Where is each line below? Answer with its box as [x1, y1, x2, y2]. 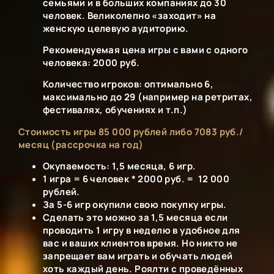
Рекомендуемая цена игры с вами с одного [43, 43, 248, 56]
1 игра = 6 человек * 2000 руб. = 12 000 [43, 172, 229, 186]
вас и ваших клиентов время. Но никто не [43, 237, 238, 250]
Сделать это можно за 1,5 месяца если [43, 211, 228, 224]
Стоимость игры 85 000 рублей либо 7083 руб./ [18, 125, 244, 138]
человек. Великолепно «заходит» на [43, 9, 217, 22]
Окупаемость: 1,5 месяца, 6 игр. [43, 160, 196, 173]
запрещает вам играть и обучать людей [43, 250, 233, 263]
